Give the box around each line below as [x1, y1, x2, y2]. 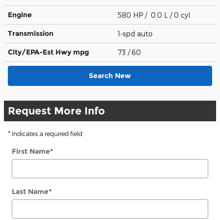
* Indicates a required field [8, 130, 82, 137]
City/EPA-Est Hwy [8, 47, 73, 56]
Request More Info [8, 104, 105, 117]
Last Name [12, 187, 49, 196]
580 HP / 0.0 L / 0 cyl [118, 10, 192, 19]
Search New [89, 71, 131, 80]
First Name [12, 146, 50, 156]
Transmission [8, 28, 54, 38]
